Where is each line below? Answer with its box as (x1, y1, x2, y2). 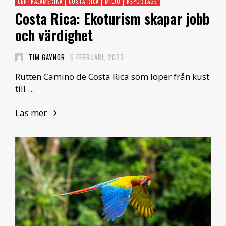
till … (15, 83, 35, 95)
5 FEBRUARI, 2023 (70, 52, 124, 63)
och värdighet (15, 25, 93, 46)
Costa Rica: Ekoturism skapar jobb (15, 8, 209, 29)
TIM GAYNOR (28, 52, 65, 63)
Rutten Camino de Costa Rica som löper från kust (15, 71, 209, 83)
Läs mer (15, 107, 49, 119)
